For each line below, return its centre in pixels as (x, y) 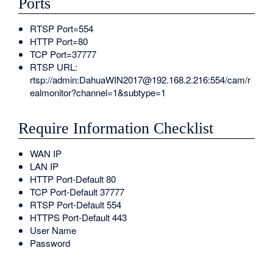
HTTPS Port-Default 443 (79, 217)
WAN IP (46, 153)
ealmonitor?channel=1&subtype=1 (98, 93)
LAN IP (44, 166)
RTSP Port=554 (62, 29)
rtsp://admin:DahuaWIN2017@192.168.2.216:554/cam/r (140, 80)
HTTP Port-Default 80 (73, 179)
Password (50, 243)
